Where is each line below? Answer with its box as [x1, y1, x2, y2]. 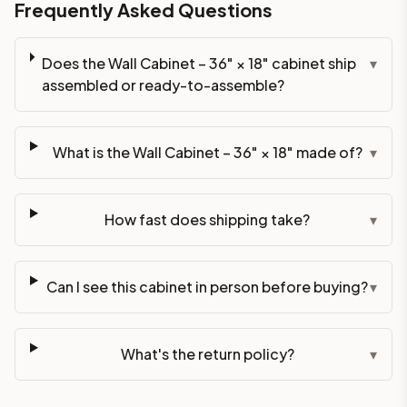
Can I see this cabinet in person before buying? [46, 276, 369, 296]
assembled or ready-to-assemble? [41, 74, 284, 94]
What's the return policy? [120, 343, 294, 363]
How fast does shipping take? [104, 209, 311, 229]
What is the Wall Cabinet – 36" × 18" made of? [52, 142, 362, 162]
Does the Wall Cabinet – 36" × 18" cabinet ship [41, 53, 356, 73]
